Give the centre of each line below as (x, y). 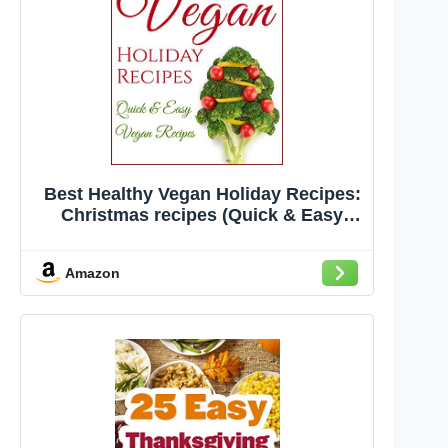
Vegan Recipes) (202, 235)
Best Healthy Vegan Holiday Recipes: (202, 193)
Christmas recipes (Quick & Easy (202, 214)
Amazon (92, 272)
